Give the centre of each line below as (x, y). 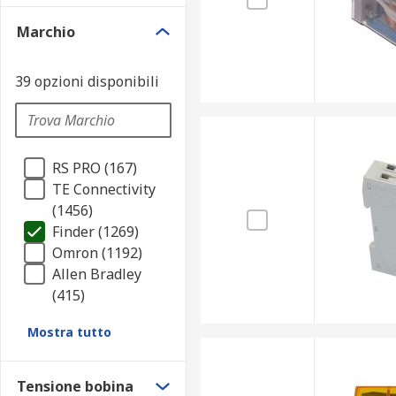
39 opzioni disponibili (87, 81)
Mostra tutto (69, 332)
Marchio (46, 32)
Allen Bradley (97, 274)
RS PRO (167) (95, 168)
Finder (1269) (95, 232)
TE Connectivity (104, 189)
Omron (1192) (97, 253)
